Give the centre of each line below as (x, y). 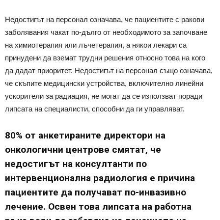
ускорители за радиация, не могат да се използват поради (104, 96)
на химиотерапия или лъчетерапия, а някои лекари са (96, 45)
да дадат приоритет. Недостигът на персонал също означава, (109, 70)
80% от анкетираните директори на (85, 135)
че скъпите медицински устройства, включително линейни (104, 83)
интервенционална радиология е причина (100, 178)
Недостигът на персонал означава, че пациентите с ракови (105, 19)
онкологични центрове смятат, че (83, 149)
